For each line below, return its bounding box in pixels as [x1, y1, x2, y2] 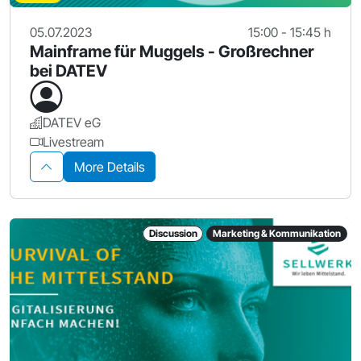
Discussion [148, 227, 197, 240]
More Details [74, 159, 145, 176]
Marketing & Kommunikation [213, 227, 342, 240]
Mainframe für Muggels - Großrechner [30, 42, 314, 62]
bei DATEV [30, 61, 107, 81]
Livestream [43, 134, 104, 151]
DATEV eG [43, 114, 101, 131]
